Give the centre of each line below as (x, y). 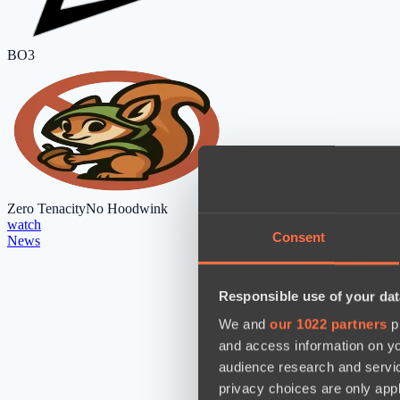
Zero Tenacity (46, 208)
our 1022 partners (329, 324)
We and (244, 324)
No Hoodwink (127, 208)
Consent (299, 237)
